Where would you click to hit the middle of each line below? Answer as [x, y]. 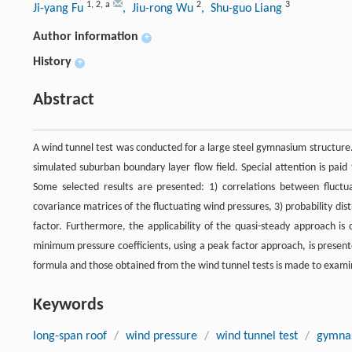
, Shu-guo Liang [243, 9]
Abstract [64, 101]
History [52, 62]
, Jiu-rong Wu [159, 9]
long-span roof [70, 337]
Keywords [68, 306]
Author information [86, 37]
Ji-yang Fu [60, 9]
